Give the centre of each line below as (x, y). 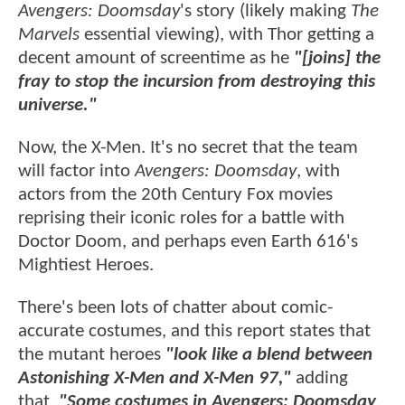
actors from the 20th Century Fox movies (175, 195)
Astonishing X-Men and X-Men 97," (157, 379)
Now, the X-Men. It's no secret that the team (188, 148)
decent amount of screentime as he (156, 58)
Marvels (49, 34)
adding (322, 379)
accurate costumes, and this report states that (194, 332)
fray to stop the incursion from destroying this (197, 81)
